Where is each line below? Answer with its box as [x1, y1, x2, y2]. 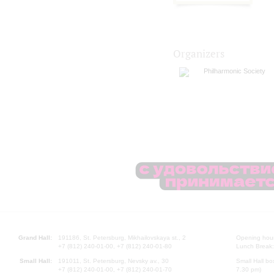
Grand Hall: [18, 234, 52, 241]
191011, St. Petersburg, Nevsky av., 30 [58, 257, 169, 264]
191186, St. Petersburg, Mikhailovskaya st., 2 [58, 234, 186, 241]
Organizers [173, 46, 224, 61]
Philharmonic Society [204, 67, 265, 75]
